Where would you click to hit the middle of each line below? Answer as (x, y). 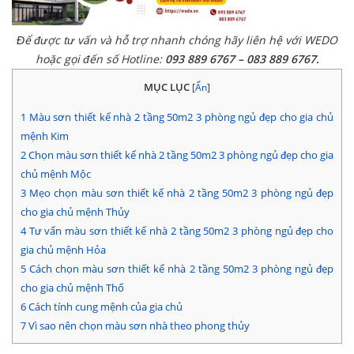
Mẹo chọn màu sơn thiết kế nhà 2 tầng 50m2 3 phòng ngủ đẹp (180, 193)
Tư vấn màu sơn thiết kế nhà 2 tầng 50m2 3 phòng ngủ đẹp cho (180, 231)
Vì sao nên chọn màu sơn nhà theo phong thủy (138, 326)
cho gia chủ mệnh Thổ (72, 288)
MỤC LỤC (167, 87)
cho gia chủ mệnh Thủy (75, 212)
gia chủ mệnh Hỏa (63, 250)
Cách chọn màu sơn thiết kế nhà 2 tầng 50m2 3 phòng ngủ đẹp (180, 269)
